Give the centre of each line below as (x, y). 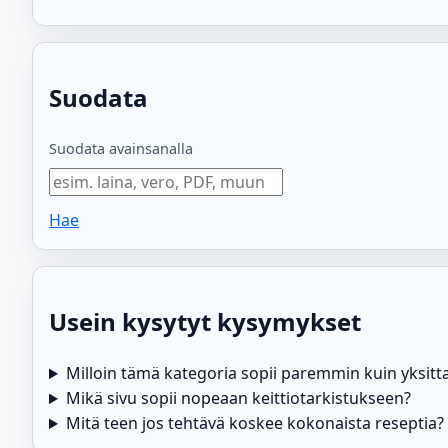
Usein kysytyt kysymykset (205, 322)
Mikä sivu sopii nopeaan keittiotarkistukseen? (238, 398)
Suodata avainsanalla (121, 149)
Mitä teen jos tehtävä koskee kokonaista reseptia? (254, 423)
